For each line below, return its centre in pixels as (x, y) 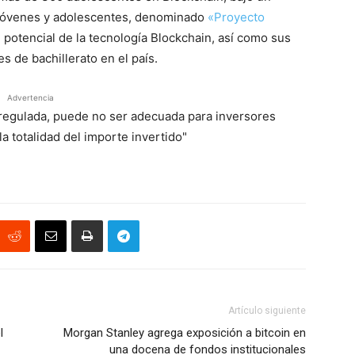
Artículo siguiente (267, 311)
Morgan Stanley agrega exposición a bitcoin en (185, 333)
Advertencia (30, 97)
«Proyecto (236, 17)
